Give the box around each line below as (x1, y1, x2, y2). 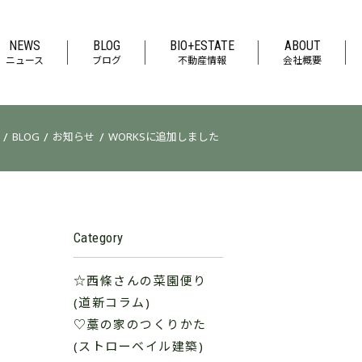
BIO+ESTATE (170, 37, 234, 53)
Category (73, 229, 124, 246)
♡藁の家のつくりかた (73, 313, 207, 340)
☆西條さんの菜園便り (73, 269, 207, 297)
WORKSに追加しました (107, 127, 219, 149)
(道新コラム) (73, 291, 150, 318)
